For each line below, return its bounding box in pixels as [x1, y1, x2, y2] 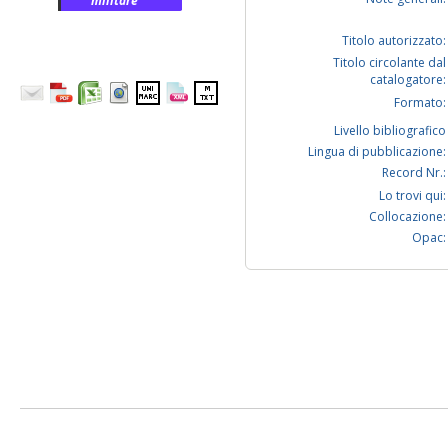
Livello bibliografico [334, 122, 446, 140]
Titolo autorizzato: [342, 32, 446, 50]
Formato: [394, 94, 446, 112]
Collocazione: [369, 208, 446, 226]
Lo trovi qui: [379, 187, 446, 205]
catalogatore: [370, 71, 446, 89]
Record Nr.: [382, 164, 446, 182]
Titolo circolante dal [333, 54, 446, 72]
